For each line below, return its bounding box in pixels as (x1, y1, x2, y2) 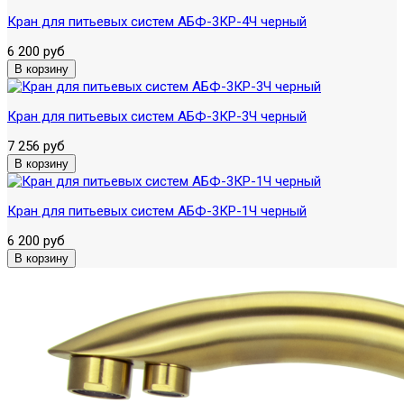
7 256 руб (7, 137, 65, 154)
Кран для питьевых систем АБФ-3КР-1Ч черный (7, 202, 307, 219)
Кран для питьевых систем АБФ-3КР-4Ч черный (7, 13, 307, 30)
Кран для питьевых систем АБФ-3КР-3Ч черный (7, 107, 307, 124)
